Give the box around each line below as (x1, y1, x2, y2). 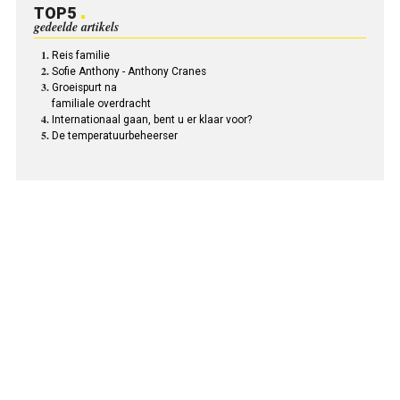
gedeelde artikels (33, 17, 119, 36)
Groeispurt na (51, 80, 117, 94)
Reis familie (51, 48, 110, 62)
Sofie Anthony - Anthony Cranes (51, 64, 206, 78)
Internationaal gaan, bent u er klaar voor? (51, 112, 252, 126)
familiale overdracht (51, 96, 151, 110)
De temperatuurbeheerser (51, 129, 178, 142)
